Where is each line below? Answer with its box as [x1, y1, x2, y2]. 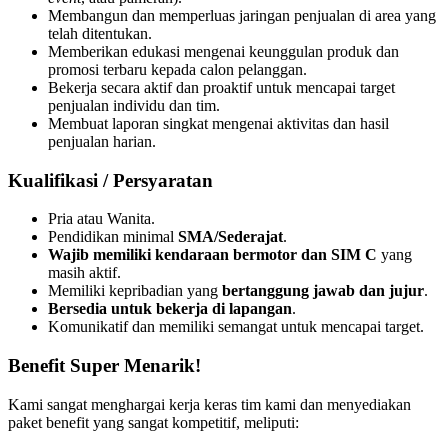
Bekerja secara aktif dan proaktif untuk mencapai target [48, 78, 395, 96]
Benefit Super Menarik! [8, 355, 201, 377]
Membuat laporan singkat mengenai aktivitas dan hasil [48, 114, 389, 132]
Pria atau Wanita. [48, 210, 155, 228]
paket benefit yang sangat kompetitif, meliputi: [8, 413, 299, 431]
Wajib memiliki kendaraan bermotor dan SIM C [48, 246, 377, 264]
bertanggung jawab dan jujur [222, 282, 424, 300]
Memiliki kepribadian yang [48, 282, 222, 300]
